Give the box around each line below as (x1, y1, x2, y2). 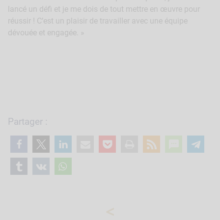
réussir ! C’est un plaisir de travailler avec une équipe (8, 16, 188, 26)
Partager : (8, 116, 48, 127)
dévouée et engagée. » (8, 28, 86, 38)
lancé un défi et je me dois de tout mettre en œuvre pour (8, 4, 200, 14)
